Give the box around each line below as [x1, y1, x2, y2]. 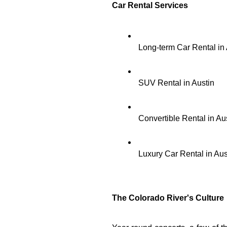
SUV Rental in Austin [138, 79, 214, 87]
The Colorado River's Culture [112, 194, 224, 202]
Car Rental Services [112, 1, 190, 10]
